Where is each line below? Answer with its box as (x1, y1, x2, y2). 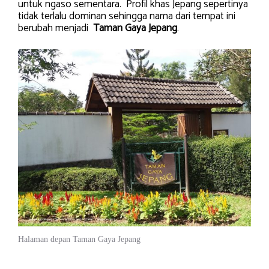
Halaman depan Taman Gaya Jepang (18, 234, 141, 244)
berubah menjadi (18, 19, 93, 37)
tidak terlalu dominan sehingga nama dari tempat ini (18, 7, 235, 25)
